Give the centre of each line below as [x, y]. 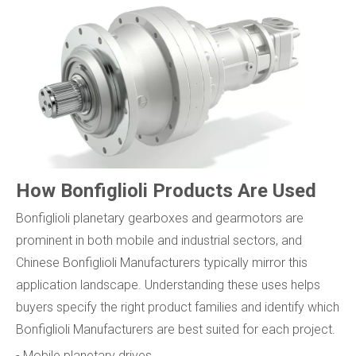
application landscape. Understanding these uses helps [168, 285]
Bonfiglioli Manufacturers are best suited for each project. [176, 330]
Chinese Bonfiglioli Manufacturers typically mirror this [162, 263]
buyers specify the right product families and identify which [178, 308]
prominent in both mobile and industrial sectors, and [159, 241]
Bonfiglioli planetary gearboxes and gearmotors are [160, 219]
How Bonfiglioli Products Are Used [166, 191]
